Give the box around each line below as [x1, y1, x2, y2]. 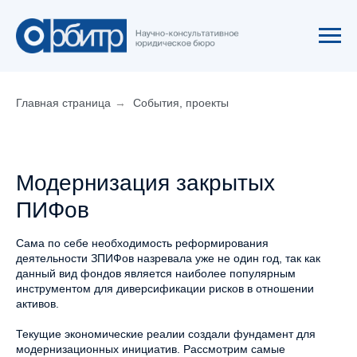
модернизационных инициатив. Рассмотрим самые [16, 343, 285, 355]
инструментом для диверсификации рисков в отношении [16, 282, 314, 295]
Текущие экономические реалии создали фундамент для [16, 328, 316, 340]
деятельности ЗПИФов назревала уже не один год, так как [16, 252, 320, 265]
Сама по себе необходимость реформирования [16, 237, 269, 249]
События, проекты [133, 96, 229, 109]
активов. [16, 297, 59, 310]
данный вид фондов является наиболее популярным [16, 267, 296, 280]
